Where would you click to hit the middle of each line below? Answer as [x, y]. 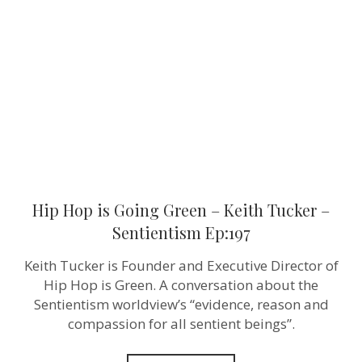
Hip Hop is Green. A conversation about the [181, 284]
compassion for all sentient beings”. [181, 323]
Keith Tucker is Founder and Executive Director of [181, 265]
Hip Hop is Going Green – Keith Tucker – [181, 209]
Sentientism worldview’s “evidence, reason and [181, 304]
